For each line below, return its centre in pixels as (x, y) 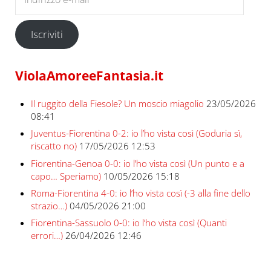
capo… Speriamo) (66, 176)
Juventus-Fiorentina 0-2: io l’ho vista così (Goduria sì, (136, 133)
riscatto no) (54, 146)
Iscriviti (47, 34)
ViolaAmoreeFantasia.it (89, 75)
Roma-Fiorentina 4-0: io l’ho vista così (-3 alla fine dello (140, 193)
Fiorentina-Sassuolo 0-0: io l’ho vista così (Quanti (129, 223)
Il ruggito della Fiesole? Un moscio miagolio (117, 103)
